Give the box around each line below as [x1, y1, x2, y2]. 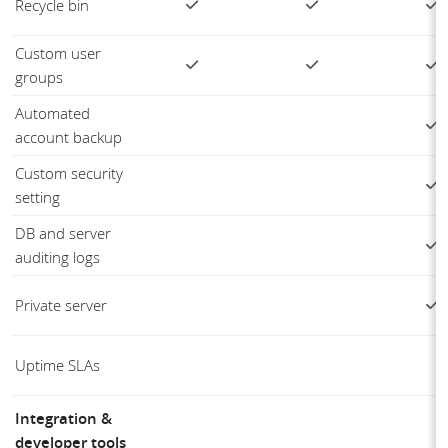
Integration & [15, 408, 112, 430]
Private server [15, 295, 107, 316]
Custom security [15, 163, 123, 184]
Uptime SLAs [15, 355, 100, 376]
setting [15, 187, 60, 208]
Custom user [15, 43, 101, 64]
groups [15, 67, 63, 88]
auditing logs [15, 247, 100, 268]
